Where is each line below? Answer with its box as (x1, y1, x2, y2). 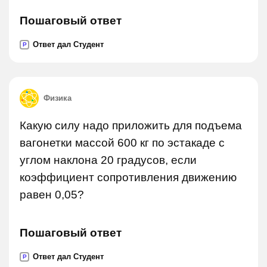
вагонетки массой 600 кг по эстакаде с (20, 136, 225, 149)
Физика (44, 94, 72, 103)
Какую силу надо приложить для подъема (20, 119, 242, 132)
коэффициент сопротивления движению (20, 171, 237, 184)
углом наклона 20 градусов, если (20, 154, 197, 166)
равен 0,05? (20, 188, 84, 201)
